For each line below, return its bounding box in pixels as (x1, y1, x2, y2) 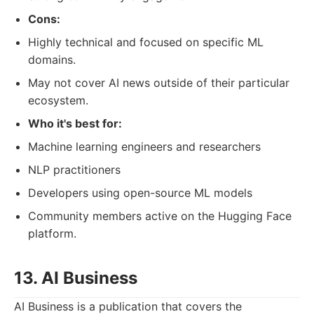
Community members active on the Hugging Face (28, 209, 292, 223)
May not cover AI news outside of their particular (28, 76, 289, 90)
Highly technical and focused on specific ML (28, 35, 264, 49)
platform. (28, 226, 76, 240)
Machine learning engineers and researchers (28, 139, 261, 153)
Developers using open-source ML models (28, 186, 252, 200)
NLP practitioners (28, 163, 121, 177)
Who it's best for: (28, 116, 122, 130)
